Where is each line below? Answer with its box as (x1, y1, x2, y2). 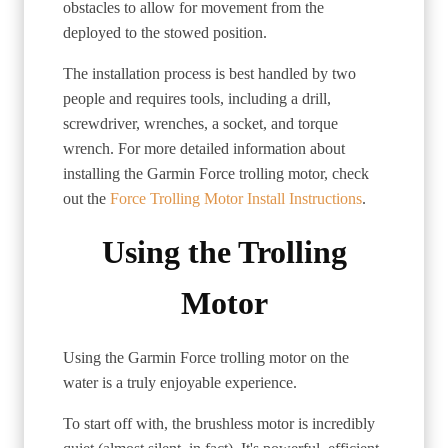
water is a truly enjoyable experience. (63, 373, 297, 391)
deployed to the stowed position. (63, 23, 267, 41)
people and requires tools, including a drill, (63, 89, 331, 107)
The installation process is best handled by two (63, 64, 356, 82)
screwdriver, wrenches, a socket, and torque (63, 114, 338, 132)
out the (63, 189, 106, 207)
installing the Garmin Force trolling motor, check (63, 164, 369, 182)
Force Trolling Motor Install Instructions (106, 189, 362, 207)
